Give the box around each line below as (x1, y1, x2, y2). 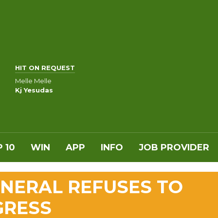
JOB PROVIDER (139, 142, 209, 153)
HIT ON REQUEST (15, 64, 75, 72)
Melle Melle (15, 76, 52, 85)
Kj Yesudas (15, 86, 53, 94)
